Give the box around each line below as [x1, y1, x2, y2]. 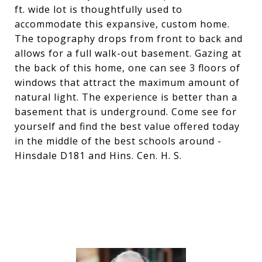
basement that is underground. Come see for [15, 105, 237, 118]
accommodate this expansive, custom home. [15, 18, 230, 30]
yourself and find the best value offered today [15, 120, 240, 133]
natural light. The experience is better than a [15, 91, 237, 104]
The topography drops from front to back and [15, 32, 243, 45]
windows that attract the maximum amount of [15, 76, 240, 89]
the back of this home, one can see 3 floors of [15, 61, 240, 74]
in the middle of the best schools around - [15, 135, 222, 147]
